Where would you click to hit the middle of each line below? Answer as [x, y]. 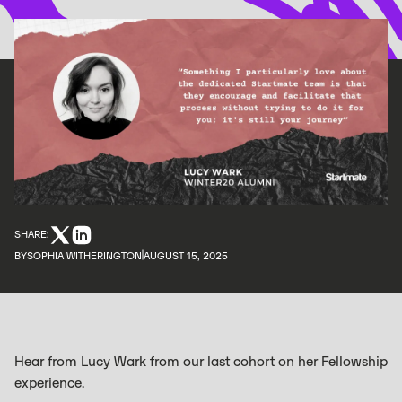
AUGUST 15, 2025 [186, 255]
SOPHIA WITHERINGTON [84, 255]
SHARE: [32, 234]
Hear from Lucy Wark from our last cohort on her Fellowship [201, 361]
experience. [49, 383]
